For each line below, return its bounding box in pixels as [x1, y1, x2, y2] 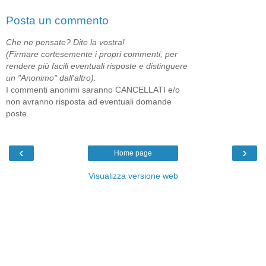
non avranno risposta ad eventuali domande [6, 96, 172, 106]
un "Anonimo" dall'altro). [6, 72, 96, 83]
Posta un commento [6, 14, 109, 27]
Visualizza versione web [88, 171, 178, 181]
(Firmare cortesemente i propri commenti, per [6, 49, 178, 59]
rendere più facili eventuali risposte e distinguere [6, 61, 188, 71]
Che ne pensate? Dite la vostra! [6, 37, 125, 47]
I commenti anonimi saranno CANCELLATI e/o [6, 84, 180, 94]
